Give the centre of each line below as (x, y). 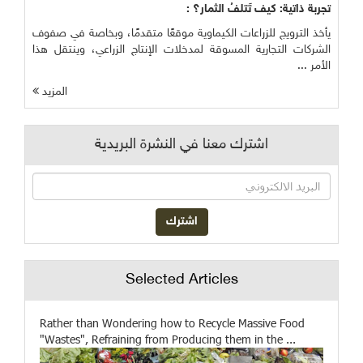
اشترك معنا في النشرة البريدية (181, 145)
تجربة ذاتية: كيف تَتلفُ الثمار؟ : (258, 9)
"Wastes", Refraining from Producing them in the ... (168, 339)
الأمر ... (314, 66)
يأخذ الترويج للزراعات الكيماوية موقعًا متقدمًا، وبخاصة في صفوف (181, 33)
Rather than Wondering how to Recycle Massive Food (172, 322)
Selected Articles (181, 280)
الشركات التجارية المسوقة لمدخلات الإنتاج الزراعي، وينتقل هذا (181, 49)
